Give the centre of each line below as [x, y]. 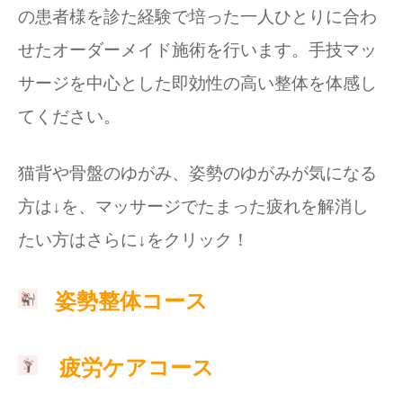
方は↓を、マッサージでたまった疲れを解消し [193, 206]
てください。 [69, 116]
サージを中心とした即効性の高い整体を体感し [197, 83]
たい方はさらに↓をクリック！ [134, 240]
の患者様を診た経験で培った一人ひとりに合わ [197, 17]
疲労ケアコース [137, 367]
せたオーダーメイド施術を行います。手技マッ [197, 50]
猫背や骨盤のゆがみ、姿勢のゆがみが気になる [197, 173]
